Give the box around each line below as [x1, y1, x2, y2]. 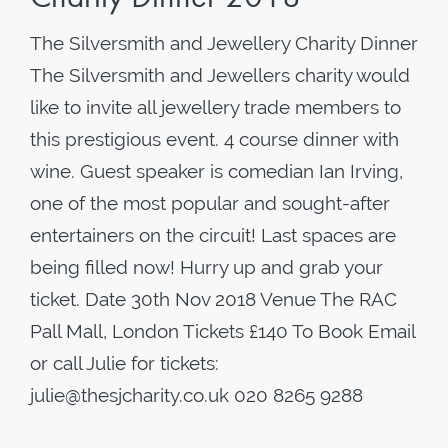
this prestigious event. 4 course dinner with [30, 128, 399, 150]
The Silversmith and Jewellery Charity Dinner [30, 32, 418, 54]
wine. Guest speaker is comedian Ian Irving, [30, 160, 403, 182]
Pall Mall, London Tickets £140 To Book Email [30, 320, 415, 342]
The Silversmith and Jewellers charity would [30, 64, 410, 86]
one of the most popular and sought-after [30, 192, 390, 214]
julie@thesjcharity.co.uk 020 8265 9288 [30, 384, 363, 406]
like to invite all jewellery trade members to [30, 96, 401, 118]
